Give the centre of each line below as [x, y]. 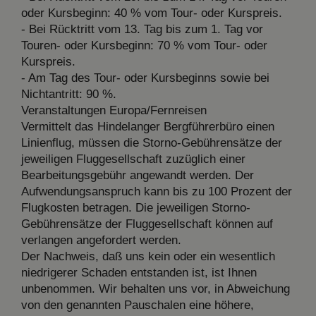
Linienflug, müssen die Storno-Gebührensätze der [152, 142]
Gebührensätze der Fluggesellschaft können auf [147, 224]
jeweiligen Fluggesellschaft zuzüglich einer [133, 159]
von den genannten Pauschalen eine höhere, [138, 305]
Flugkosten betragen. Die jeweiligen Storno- [136, 207]
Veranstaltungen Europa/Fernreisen [114, 110]
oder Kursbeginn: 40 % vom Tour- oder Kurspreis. [152, 13]
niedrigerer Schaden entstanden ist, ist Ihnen [139, 272]
